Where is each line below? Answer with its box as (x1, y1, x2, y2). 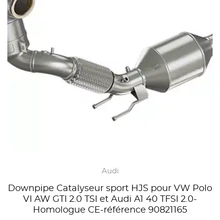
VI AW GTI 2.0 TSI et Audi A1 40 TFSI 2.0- (23, 194, 197, 204)
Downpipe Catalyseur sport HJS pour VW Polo (8, 184, 212, 193)
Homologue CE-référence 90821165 (33, 205, 187, 215)
